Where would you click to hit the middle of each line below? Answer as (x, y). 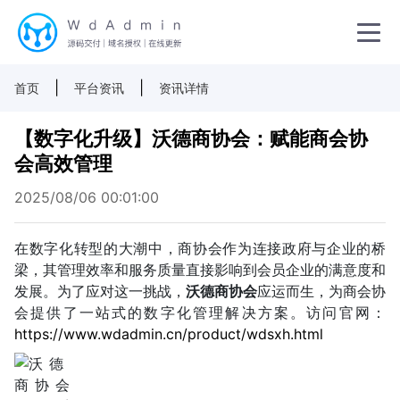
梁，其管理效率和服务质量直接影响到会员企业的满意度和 (200, 270)
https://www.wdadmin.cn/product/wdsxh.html (169, 334)
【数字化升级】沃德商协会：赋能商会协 (191, 138)
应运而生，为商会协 (321, 291)
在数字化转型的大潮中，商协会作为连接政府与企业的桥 (200, 248)
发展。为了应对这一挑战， (100, 291)
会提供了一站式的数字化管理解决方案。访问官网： (200, 312)
